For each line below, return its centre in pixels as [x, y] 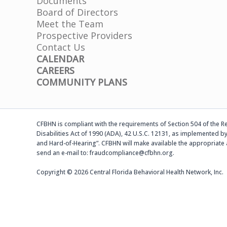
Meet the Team [70, 24]
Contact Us [61, 47]
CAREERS [55, 70]
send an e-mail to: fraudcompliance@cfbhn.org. [105, 153]
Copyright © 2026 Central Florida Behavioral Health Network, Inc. [130, 172]
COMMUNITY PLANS [82, 82]
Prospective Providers [84, 35]
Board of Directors [77, 12]
